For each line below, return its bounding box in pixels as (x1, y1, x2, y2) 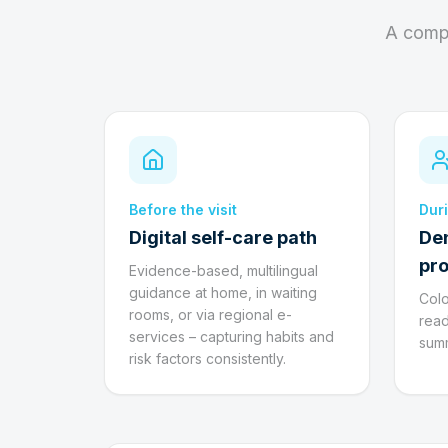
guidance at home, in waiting (129, 284, 317, 301)
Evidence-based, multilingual (129, 262, 318, 279)
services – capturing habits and (129, 328, 334, 345)
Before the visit (129, 201, 237, 218)
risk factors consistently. (129, 350, 286, 367)
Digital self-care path (129, 227, 317, 248)
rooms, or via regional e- (129, 306, 292, 323)
